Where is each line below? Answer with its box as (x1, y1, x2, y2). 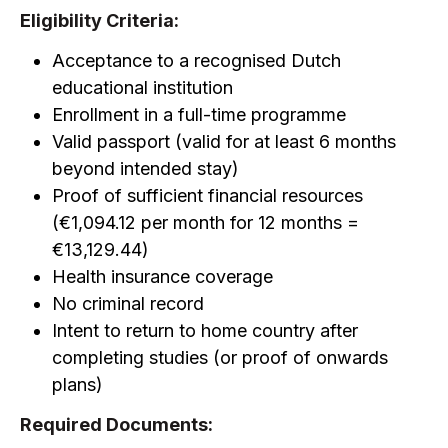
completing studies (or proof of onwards (52, 347, 388, 368)
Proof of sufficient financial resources (52, 185, 363, 206)
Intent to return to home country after (52, 320, 358, 341)
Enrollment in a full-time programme (52, 104, 346, 125)
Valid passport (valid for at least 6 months (52, 131, 396, 152)
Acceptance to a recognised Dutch (52, 50, 341, 71)
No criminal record (52, 293, 204, 314)
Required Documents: (20, 414, 213, 435)
